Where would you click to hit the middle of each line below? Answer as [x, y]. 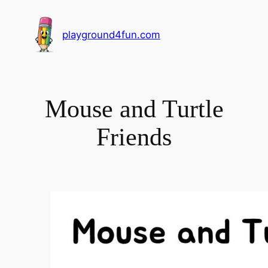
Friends [134, 137]
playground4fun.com [111, 35]
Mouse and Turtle [134, 109]
